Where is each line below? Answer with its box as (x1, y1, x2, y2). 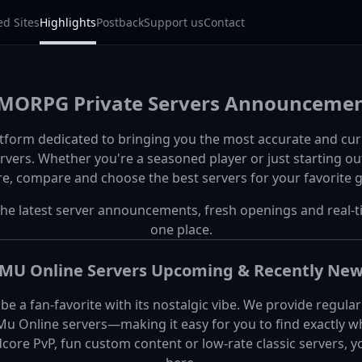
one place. (149, 221, 213, 238)
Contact (204, 14, 245, 30)
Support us (144, 14, 204, 30)
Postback (96, 14, 144, 30)
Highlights (40, 14, 96, 30)
